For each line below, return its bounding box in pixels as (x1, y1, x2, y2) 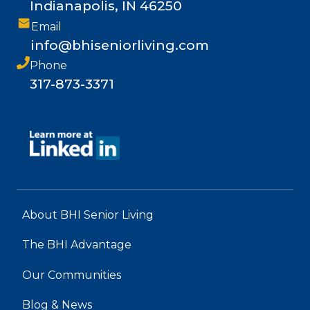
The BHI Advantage (22, 238, 131, 252)
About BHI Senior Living (22, 208, 154, 222)
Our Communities (22, 268, 121, 282)
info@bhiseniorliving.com (31, 37, 209, 54)
